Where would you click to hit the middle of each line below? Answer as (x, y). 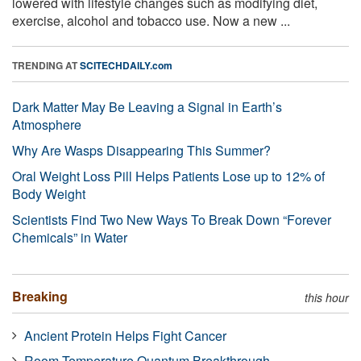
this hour (327, 297)
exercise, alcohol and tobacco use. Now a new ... (151, 20)
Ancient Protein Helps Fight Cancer (125, 335)
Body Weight (49, 193)
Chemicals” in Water (70, 237)
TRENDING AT (46, 65)
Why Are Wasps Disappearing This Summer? (141, 150)
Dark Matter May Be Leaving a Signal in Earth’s (147, 106)
